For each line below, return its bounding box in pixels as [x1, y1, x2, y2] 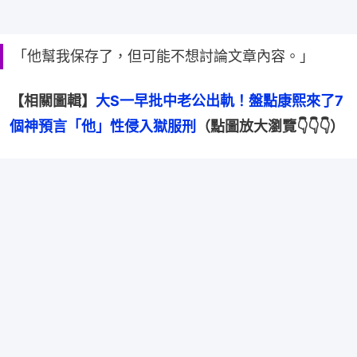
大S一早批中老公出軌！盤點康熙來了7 [96, 92, 343, 110]
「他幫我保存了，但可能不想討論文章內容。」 [13, 48, 314, 65]
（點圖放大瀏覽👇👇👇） [196, 118, 344, 135]
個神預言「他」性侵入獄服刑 [10, 118, 196, 135]
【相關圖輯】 [10, 92, 96, 110]
